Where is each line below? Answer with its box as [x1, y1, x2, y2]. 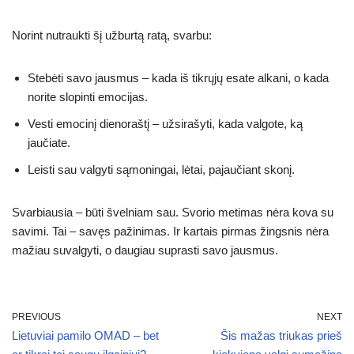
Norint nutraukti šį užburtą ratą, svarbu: [12, 28, 212, 42]
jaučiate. [28, 135, 70, 149]
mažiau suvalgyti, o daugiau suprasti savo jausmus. [12, 243, 278, 257]
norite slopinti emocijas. [28, 89, 148, 104]
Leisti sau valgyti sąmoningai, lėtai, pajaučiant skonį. [28, 162, 295, 176]
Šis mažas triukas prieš [220, 328, 342, 342]
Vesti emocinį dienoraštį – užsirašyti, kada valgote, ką [28, 116, 303, 130]
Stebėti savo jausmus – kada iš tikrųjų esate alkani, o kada [28, 70, 329, 85]
